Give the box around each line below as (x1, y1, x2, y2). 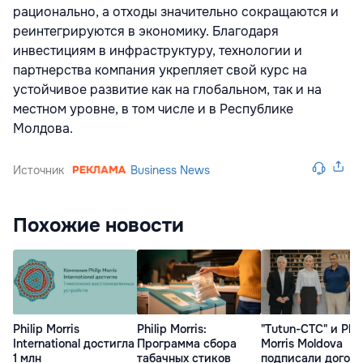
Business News (130, 163, 211, 178)
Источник (13, 163, 64, 178)
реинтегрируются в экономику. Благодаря (13, 23, 279, 41)
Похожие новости (13, 213, 184, 238)
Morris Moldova (261, 335, 343, 351)
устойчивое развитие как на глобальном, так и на (13, 81, 322, 99)
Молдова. (13, 120, 73, 138)
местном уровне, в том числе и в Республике (13, 100, 293, 118)
